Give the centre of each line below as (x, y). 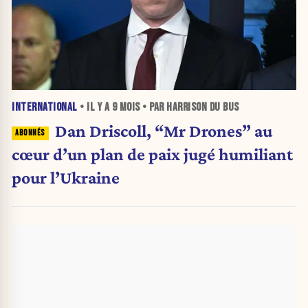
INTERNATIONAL (45, 107)
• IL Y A (95, 107)
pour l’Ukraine (66, 177)
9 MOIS (126, 107)
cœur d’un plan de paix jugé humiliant (152, 154)
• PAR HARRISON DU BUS (189, 107)
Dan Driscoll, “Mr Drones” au (163, 130)
